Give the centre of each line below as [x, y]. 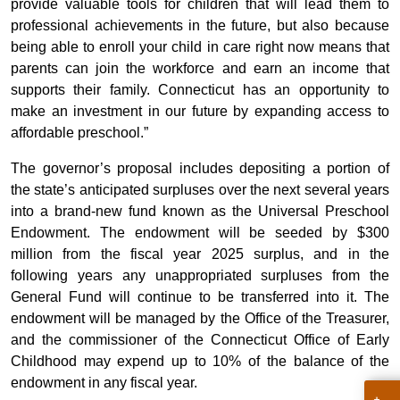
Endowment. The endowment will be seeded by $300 [200, 233]
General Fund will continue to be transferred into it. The [200, 297]
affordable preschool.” [79, 133]
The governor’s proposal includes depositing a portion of [200, 169]
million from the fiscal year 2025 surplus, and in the [200, 254]
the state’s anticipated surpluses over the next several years [200, 190]
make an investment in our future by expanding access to [200, 112]
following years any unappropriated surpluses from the [200, 276]
